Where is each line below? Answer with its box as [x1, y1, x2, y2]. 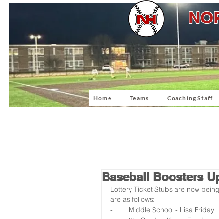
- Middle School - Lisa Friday [110, 205, 218, 214]
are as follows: [110, 195, 155, 204]
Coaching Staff [167, 94, 213, 102]
